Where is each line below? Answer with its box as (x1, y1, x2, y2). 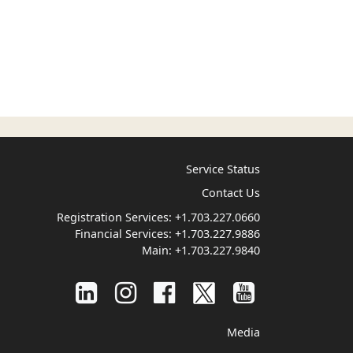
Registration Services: (56, 209, 175, 225)
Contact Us (201, 185, 260, 201)
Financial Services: (74, 225, 175, 241)
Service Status (185, 161, 260, 176)
